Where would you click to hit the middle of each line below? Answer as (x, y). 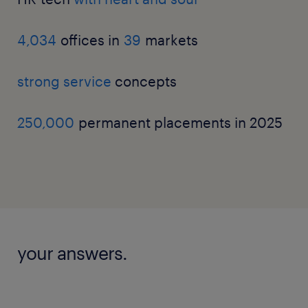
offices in (90, 40)
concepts (144, 81)
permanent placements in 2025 (178, 122)
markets (172, 40)
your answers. (72, 253)
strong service (64, 81)
